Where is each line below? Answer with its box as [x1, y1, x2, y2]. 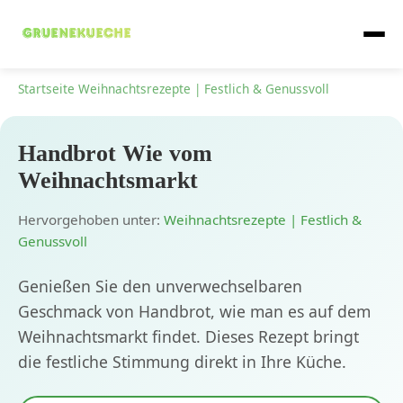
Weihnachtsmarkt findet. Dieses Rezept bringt [18, 326, 359, 348]
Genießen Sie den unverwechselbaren [18, 275, 302, 298]
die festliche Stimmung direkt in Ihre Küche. [18, 351, 346, 373]
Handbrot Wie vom [18, 140, 212, 167]
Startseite [18, 80, 75, 97]
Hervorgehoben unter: [18, 210, 164, 229]
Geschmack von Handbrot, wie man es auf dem [18, 300, 371, 323]
